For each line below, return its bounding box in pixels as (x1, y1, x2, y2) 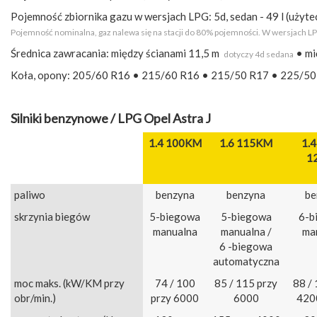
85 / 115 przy (214, 277, 277, 290)
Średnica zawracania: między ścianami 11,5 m (11, 47, 224, 60)
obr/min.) (14, 292, 56, 305)
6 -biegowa (219, 240, 272, 253)
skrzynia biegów (14, 210, 90, 224)
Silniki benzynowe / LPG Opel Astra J (11, 110, 211, 127)
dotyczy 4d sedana (224, 49, 294, 60)
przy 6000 (151, 292, 199, 305)
